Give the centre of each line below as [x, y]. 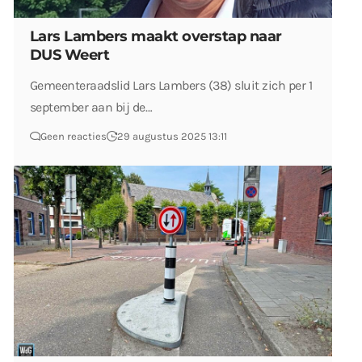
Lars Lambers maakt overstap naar [156, 37]
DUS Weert [70, 55]
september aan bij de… [91, 107]
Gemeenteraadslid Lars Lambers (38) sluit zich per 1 [171, 86]
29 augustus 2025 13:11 [172, 137]
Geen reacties [74, 137]
